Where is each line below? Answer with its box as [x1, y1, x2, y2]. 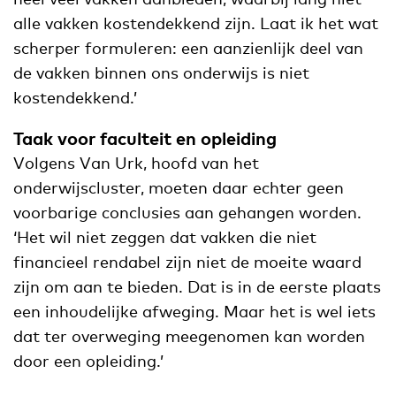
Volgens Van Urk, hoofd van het [13, 153, 259, 173]
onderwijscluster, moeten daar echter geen [13, 178, 344, 198]
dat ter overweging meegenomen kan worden [13, 326, 365, 346]
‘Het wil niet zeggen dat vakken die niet [13, 227, 316, 247]
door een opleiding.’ [13, 351, 164, 371]
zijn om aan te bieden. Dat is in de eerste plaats [13, 277, 381, 297]
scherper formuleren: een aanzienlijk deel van [13, 38, 363, 58]
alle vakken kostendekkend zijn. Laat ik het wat [13, 13, 378, 34]
